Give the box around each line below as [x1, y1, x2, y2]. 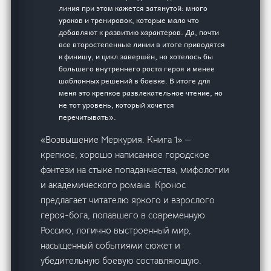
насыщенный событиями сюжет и [41, 240, 181, 252]
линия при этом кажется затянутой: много [59, 2, 208, 15]
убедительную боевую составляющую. [41, 255, 202, 267]
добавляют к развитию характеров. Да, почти [59, 26, 220, 39]
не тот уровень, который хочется [59, 99, 175, 111]
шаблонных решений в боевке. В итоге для [59, 74, 211, 87]
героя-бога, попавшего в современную [41, 209, 206, 221]
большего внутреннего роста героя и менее [59, 62, 215, 75]
